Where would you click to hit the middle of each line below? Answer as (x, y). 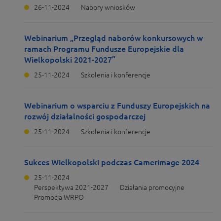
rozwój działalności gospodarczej (85, 116)
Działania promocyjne (152, 187)
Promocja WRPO (59, 197)
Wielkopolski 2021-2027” (70, 60)
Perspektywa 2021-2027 (71, 187)
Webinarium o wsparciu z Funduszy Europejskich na (117, 106)
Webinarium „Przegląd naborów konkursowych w (113, 38)
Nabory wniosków (108, 7)
